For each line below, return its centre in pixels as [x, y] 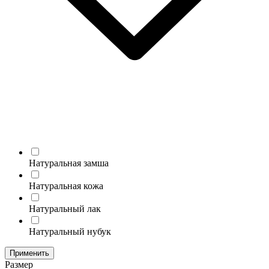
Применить [29, 253]
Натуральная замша [69, 163]
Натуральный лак [65, 209]
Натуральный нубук [70, 232]
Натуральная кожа [66, 186]
